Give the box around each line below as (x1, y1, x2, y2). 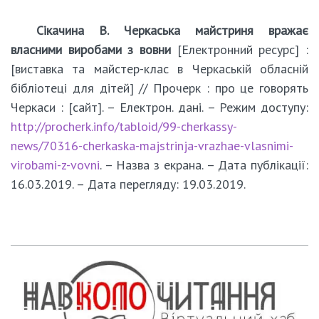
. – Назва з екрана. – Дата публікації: (100, 157, 308, 173)
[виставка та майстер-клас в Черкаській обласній (11, 61, 308, 77)
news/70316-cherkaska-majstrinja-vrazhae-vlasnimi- (11, 137, 293, 154)
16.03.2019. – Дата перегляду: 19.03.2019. (11, 176, 246, 192)
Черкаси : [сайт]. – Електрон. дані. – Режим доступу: (11, 99, 308, 115)
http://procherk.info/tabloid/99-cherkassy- (11, 118, 237, 135)
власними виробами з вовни (11, 41, 171, 58)
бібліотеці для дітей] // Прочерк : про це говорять (11, 80, 308, 96)
